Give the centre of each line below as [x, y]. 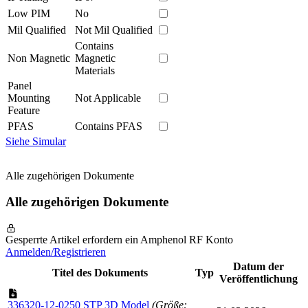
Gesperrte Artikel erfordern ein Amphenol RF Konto [119, 240]
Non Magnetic [39, 58]
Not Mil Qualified [114, 30]
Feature [24, 110]
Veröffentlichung [258, 279]
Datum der [258, 267]
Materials [95, 70]
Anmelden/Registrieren [56, 252]
